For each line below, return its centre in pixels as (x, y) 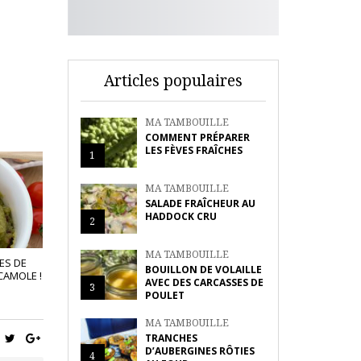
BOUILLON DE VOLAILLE (203, 270)
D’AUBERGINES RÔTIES (199, 351)
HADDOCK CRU (180, 216)
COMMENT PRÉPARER (197, 137)
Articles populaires (173, 81)
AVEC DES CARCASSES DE (204, 282)
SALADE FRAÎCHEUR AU (200, 203)
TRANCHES (171, 338)
